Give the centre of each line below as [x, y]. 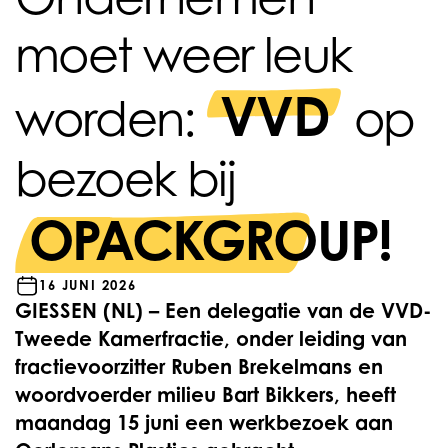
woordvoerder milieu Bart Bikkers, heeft [205, 394]
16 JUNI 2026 [88, 285]
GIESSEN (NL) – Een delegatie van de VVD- [223, 310]
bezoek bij [125, 178]
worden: [111, 118]
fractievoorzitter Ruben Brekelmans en [199, 366]
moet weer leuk [183, 54]
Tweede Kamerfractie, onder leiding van [211, 338]
